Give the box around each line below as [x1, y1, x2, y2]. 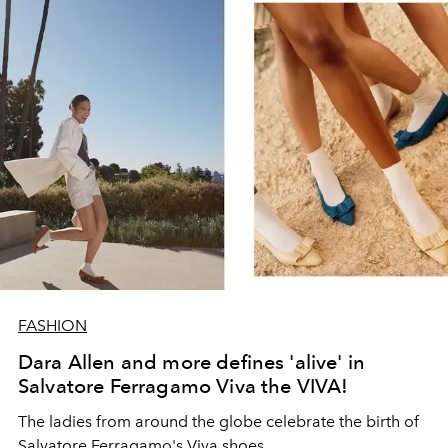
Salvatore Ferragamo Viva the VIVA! [18, 373, 349, 398]
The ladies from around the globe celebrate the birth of [18, 411, 419, 431]
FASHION [18, 315, 87, 335]
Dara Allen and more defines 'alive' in [18, 349, 366, 374]
